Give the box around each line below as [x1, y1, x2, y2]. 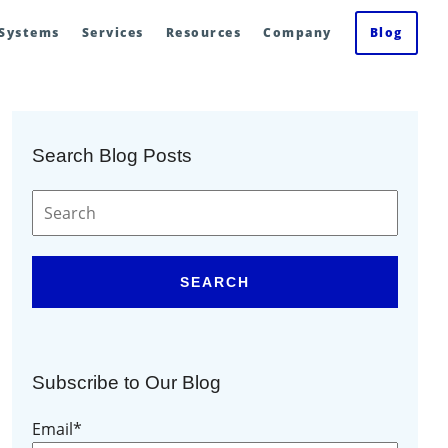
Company [263, 24, 332, 41]
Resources [165, 24, 242, 41]
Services [81, 24, 144, 41]
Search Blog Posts [31, 145, 192, 166]
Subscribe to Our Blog [31, 372, 221, 393]
